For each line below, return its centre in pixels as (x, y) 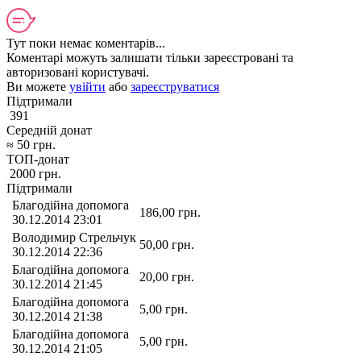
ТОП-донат (38, 159)
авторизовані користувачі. (78, 72)
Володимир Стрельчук (74, 237)
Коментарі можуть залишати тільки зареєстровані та (150, 57)
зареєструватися (175, 86)
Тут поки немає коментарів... (86, 43)
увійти (87, 86)
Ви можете (38, 86)
